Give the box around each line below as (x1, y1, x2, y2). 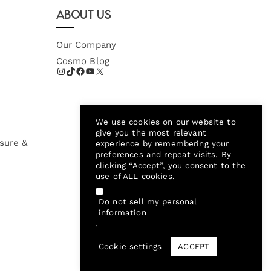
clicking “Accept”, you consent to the (96, 161, 246, 171)
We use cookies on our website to (96, 117, 236, 127)
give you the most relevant (96, 128, 206, 138)
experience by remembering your (96, 139, 229, 149)
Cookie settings (99, 241, 162, 251)
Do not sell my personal (99, 197, 197, 206)
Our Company (56, 39, 117, 51)
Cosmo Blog (56, 56, 109, 67)
